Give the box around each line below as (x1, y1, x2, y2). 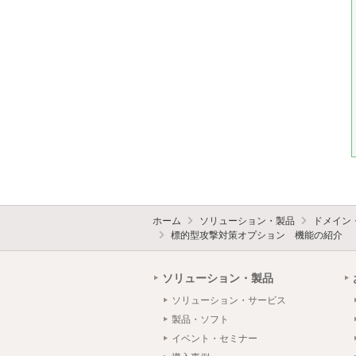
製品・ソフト (172, 313, 229, 325)
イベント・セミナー (172, 332, 257, 344)
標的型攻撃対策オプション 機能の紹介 (171, 230, 342, 242)
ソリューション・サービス (172, 294, 286, 306)
